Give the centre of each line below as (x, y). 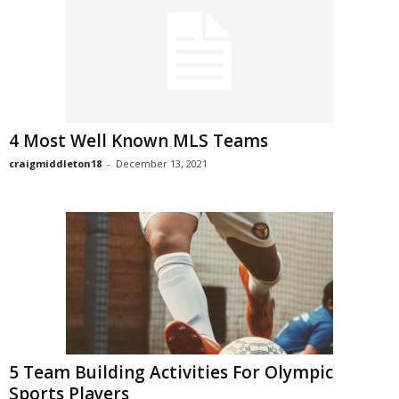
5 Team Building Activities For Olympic (171, 372)
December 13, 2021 (162, 163)
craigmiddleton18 (55, 163)
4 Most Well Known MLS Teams (138, 141)
